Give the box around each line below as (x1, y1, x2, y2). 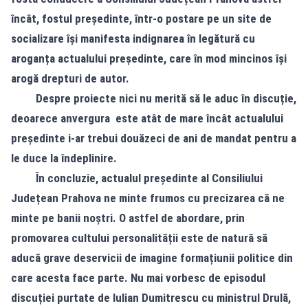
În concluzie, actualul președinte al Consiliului (11, 170, 263, 185)
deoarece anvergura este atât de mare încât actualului (11, 111, 283, 125)
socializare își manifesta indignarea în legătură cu (11, 31, 255, 45)
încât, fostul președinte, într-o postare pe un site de (11, 11, 272, 25)
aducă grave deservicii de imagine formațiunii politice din (11, 250, 293, 265)
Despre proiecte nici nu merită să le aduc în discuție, (11, 91, 296, 105)
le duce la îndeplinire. (11, 151, 117, 165)
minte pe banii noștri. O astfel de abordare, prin (11, 210, 245, 225)
